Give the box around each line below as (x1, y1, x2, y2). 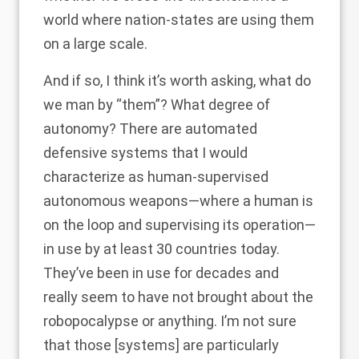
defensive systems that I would (43, 144, 248, 161)
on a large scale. (43, 35, 147, 52)
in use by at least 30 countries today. (43, 240, 280, 257)
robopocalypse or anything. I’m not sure (43, 313, 296, 329)
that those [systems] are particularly (43, 337, 279, 353)
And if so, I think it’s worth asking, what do (43, 72, 311, 89)
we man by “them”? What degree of (43, 96, 270, 113)
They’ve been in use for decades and (43, 264, 279, 281)
